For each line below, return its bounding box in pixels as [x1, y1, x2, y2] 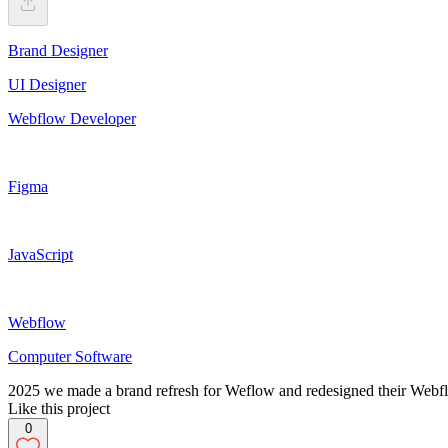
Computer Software [8, 347, 132, 365]
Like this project [8, 399, 110, 417]
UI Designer [8, 75, 86, 93]
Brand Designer [8, 41, 108, 59]
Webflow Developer [8, 109, 136, 127]
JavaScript [8, 245, 73, 263]
